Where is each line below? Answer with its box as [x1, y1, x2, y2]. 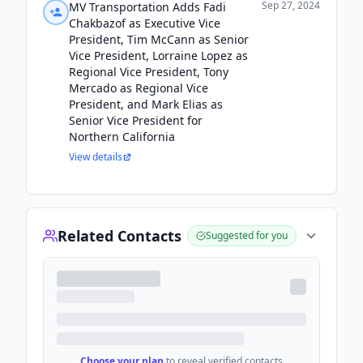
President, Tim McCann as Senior [69, 32, 249, 47]
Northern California [69, 129, 175, 144]
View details [69, 150, 122, 164]
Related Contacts [58, 226, 181, 246]
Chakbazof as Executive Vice [69, 15, 220, 31]
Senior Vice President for [69, 113, 203, 128]
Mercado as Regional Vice [69, 80, 208, 96]
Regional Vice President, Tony [69, 64, 228, 79]
